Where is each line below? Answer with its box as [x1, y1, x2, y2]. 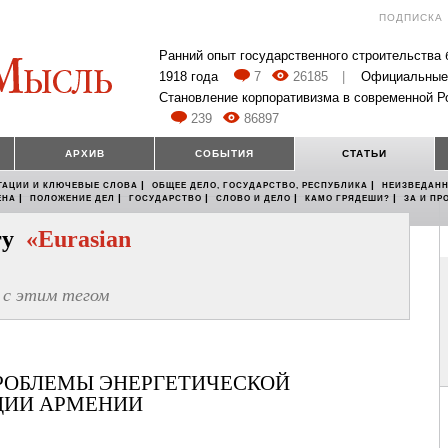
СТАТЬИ [342, 148, 387, 160]
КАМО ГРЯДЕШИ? [305, 194, 390, 204]
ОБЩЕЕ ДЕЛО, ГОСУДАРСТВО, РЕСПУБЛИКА [152, 181, 368, 191]
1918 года [159, 69, 218, 85]
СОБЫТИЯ [195, 148, 254, 160]
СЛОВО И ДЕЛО [216, 194, 291, 204]
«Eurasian [26, 226, 131, 253]
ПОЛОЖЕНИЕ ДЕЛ [30, 194, 115, 204]
